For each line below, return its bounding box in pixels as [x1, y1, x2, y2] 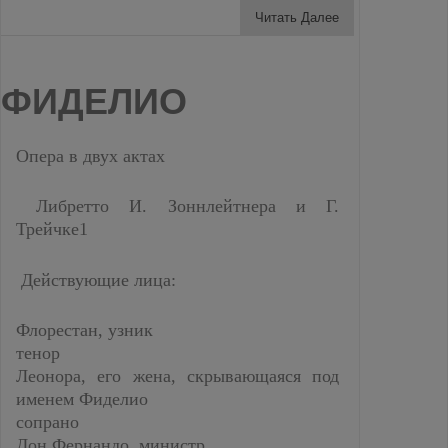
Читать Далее [255, 9, 339, 25]
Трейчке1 [16, 219, 88, 239]
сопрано [16, 412, 79, 432]
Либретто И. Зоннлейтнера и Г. [16, 196, 339, 216]
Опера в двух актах [16, 145, 165, 166]
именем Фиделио [16, 389, 148, 409]
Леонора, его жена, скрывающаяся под [16, 366, 339, 386]
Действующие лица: [16, 269, 176, 290]
